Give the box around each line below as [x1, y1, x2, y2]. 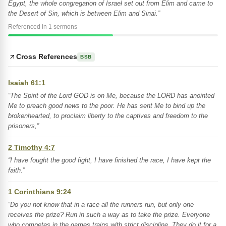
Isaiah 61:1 [8, 79, 45, 87]
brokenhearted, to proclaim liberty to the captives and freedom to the [8, 112, 208, 120]
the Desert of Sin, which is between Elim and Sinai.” [8, 10, 160, 17]
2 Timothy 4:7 [8, 143, 55, 151]
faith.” [8, 166, 25, 174]
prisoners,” [8, 122, 39, 130]
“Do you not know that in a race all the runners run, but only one [8, 201, 194, 208]
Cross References [16, 52, 77, 61]
